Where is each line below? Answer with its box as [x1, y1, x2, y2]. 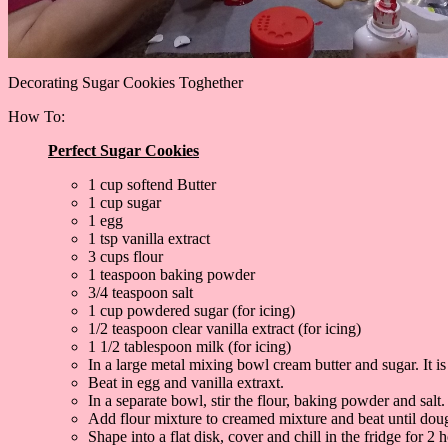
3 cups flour [88, 247, 163, 265]
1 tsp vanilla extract [88, 229, 210, 247]
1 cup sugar [88, 193, 161, 211]
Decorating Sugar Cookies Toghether [8, 73, 243, 91]
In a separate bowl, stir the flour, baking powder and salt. [88, 391, 445, 409]
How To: [8, 107, 65, 125]
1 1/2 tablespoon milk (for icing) [88, 337, 291, 355]
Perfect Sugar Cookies [48, 141, 199, 159]
